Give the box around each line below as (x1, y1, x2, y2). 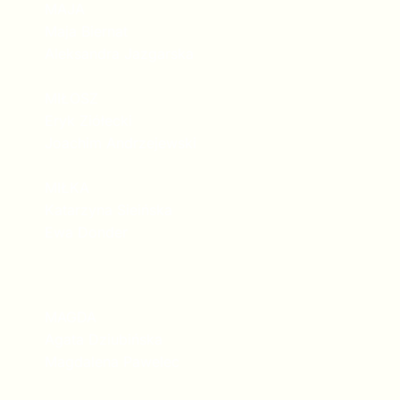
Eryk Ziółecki (45, 111, 132, 129)
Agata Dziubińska (45, 329, 162, 348)
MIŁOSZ (45, 88, 103, 107)
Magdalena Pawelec (45, 352, 179, 371)
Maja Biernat (45, 21, 128, 40)
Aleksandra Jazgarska (45, 44, 194, 62)
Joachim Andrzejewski (45, 133, 196, 152)
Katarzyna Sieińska (45, 200, 172, 219)
